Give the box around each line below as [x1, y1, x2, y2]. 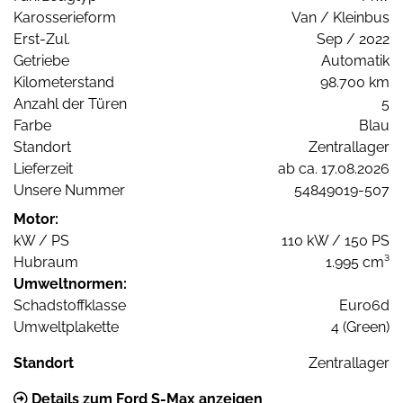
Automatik [321, 51, 390, 69]
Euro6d [339, 296, 390, 314]
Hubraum [13, 253, 78, 271]
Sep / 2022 [317, 30, 390, 48]
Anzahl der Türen [13, 94, 127, 112]
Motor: [13, 210, 58, 228]
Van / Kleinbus [291, 8, 390, 26]
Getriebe [13, 51, 69, 69]
